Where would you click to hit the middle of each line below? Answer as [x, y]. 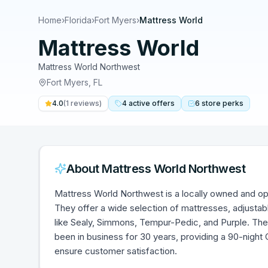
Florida [78, 20]
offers [163, 103]
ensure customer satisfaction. [116, 251]
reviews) [85, 103]
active [139, 103]
